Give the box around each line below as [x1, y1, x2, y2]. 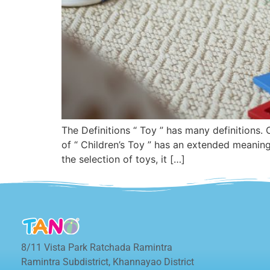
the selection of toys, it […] [61, 152, 185, 165]
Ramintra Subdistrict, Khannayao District [21, 256, 194, 268]
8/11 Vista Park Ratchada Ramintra [21, 241, 172, 253]
